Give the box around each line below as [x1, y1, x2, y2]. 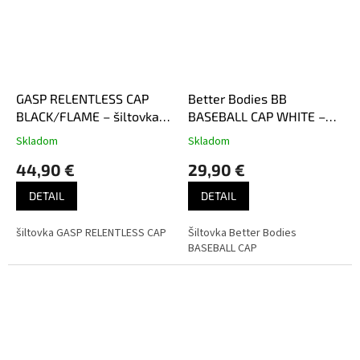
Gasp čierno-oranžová [16, 125, 144, 141]
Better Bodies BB [188, 90, 287, 106]
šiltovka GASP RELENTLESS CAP [16, 224, 166, 241]
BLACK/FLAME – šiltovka [16, 108, 159, 124]
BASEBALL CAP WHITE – [188, 108, 325, 124]
